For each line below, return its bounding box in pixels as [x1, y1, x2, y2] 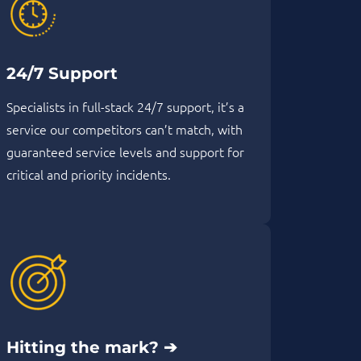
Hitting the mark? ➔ [6, 338, 177, 358]
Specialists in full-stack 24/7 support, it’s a [6, 98, 244, 116]
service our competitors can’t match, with [6, 120, 243, 139]
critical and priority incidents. [6, 165, 171, 184]
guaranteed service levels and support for [6, 143, 244, 161]
